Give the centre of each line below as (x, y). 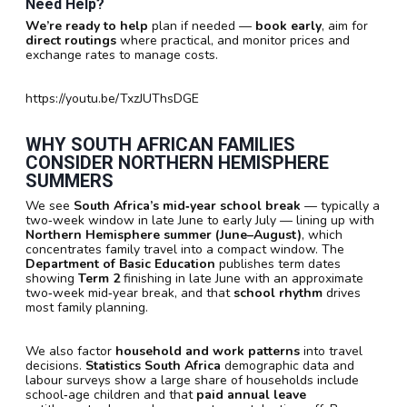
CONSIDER (72, 162)
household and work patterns (208, 351)
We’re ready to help (87, 25)
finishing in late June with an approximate (242, 278)
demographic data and (288, 365)
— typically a (340, 205)
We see (50, 205)
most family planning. (87, 307)
